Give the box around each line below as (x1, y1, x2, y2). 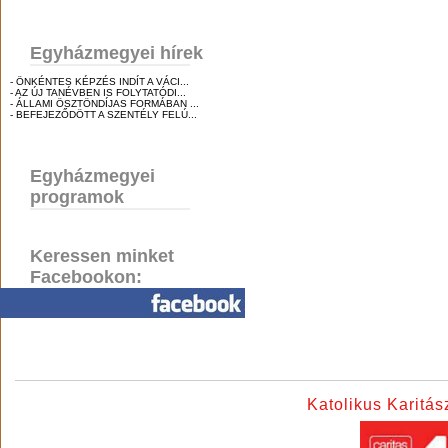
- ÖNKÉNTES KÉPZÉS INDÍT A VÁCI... (10, 76, 189, 87)
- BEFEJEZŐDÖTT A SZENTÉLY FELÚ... (10, 109, 197, 120)
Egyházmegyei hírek (30, 43, 203, 63)
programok (30, 187, 124, 207)
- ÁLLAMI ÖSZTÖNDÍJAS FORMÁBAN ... (10, 98, 199, 109)
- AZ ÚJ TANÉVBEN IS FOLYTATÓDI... (10, 87, 186, 98)
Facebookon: (30, 267, 142, 287)
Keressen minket (30, 246, 174, 266)
